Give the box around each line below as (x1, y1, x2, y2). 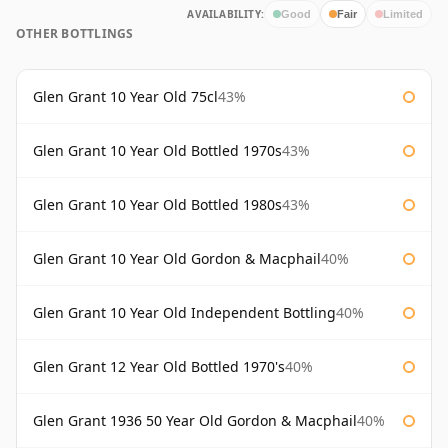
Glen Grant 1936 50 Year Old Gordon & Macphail (33, 411, 357, 431)
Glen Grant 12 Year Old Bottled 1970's (33, 357, 285, 377)
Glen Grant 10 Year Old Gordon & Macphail (33, 249, 321, 269)
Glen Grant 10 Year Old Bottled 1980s (33, 195, 282, 215)
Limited (383, 7, 423, 20)
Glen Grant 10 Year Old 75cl (33, 87, 218, 107)
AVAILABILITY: (187, 7, 264, 22)
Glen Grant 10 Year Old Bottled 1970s (33, 141, 282, 161)
